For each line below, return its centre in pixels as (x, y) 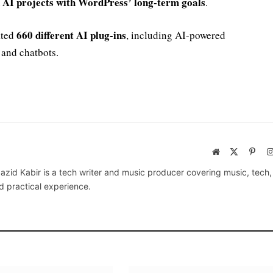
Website (232, 151)
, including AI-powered (176, 35)
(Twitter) (253, 164)
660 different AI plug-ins (71, 35)
